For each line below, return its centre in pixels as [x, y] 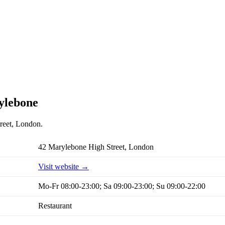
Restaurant [55, 206]
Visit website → [64, 167]
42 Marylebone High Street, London [96, 147]
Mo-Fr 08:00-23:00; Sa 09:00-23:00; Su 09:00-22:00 [122, 186]
